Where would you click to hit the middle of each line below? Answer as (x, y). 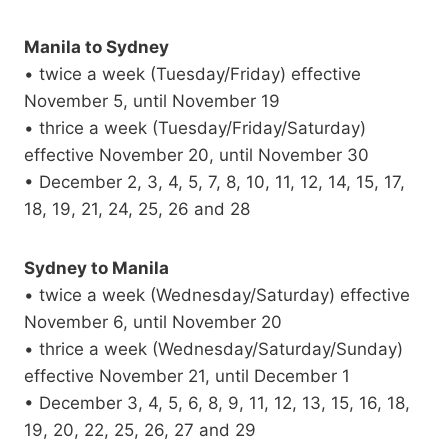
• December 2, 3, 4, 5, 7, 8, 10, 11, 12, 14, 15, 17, (214, 182)
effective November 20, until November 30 (196, 155)
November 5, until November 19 (152, 101)
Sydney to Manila (96, 268)
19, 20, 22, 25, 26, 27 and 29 (140, 430)
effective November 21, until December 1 (187, 376)
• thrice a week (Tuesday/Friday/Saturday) (195, 128)
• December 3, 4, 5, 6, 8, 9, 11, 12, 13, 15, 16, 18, (217, 403)
